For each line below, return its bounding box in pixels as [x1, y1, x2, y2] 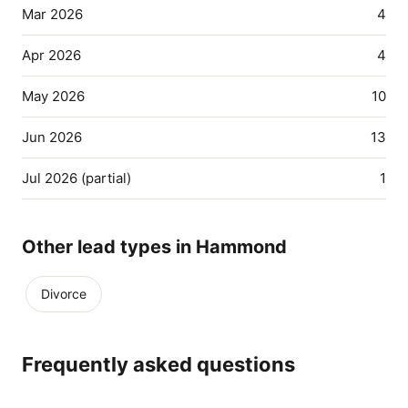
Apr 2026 [22, 46, 81, 64]
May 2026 [22, 87, 85, 105]
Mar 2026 [22, 5, 83, 23]
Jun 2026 [22, 128, 82, 146]
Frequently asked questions [22, 352, 295, 376]
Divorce [41, 286, 87, 301]
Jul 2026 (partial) [22, 169, 131, 187]
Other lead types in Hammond [22, 236, 287, 258]
